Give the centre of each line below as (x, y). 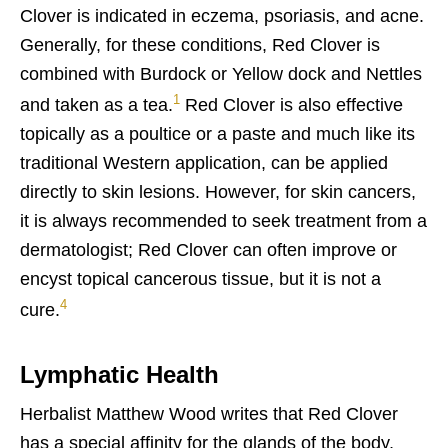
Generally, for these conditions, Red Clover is (200, 45)
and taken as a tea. (96, 105)
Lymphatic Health (119, 374)
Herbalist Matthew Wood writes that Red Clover (209, 414)
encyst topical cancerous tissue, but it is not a (200, 279)
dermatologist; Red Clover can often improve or (208, 250)
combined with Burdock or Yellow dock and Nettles (221, 74)
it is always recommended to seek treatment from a (223, 221)
